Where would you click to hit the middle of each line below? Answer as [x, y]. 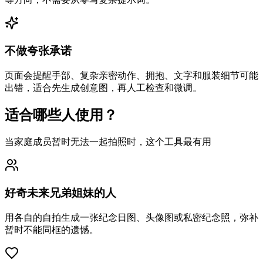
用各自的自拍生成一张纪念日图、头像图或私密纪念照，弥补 [131, 217]
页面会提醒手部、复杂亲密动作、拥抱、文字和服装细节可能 [131, 75]
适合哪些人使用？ [61, 115]
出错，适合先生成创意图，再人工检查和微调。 [103, 87]
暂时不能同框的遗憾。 [52, 230]
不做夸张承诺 [38, 50]
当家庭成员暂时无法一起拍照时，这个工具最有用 [108, 142]
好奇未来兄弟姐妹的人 [60, 193]
